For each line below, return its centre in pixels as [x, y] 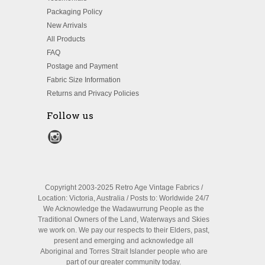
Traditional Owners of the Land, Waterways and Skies [124, 220]
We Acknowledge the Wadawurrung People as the [124, 209]
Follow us [70, 115]
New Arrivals [67, 25]
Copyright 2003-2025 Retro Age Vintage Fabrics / [124, 188]
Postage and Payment [82, 66]
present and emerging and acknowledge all [124, 241]
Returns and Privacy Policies [93, 93]
